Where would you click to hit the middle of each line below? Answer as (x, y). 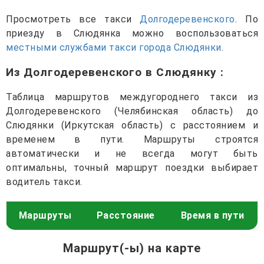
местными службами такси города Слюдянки (114, 47)
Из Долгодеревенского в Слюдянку (113, 72)
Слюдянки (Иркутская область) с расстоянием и (132, 125)
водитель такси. (44, 181)
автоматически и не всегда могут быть (132, 153)
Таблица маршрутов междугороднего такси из (132, 97)
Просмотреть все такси (73, 19)
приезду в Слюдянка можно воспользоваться (132, 33)
